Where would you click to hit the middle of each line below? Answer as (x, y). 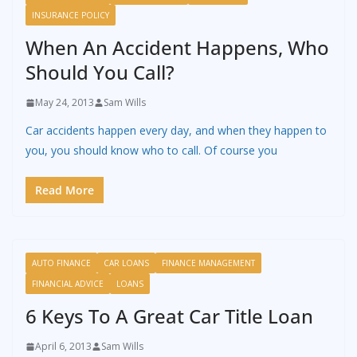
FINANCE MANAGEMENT (208, 263)
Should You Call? (100, 73)
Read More (65, 190)
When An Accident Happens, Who (177, 48)
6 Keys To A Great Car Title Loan (169, 316)
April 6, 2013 (63, 347)
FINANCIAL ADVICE (68, 284)
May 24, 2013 (65, 103)
